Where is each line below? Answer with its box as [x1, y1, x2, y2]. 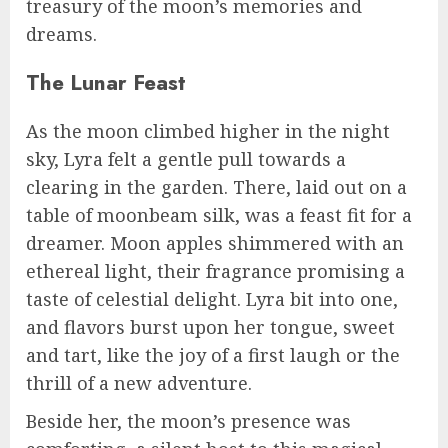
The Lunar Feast [26, 67, 186, 99]
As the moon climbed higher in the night [26, 119, 390, 144]
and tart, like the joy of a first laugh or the [26, 343, 400, 368]
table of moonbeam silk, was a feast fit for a [26, 203, 412, 228]
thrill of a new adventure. [26, 371, 252, 396]
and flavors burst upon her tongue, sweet [26, 315, 395, 340]
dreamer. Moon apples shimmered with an [26, 231, 404, 256]
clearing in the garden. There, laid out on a [26, 175, 407, 200]
